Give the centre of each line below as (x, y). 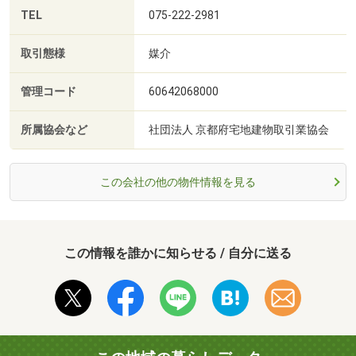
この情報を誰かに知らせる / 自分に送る (178, 253)
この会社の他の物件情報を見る (178, 182)
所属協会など (54, 130)
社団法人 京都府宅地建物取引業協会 (239, 130)
